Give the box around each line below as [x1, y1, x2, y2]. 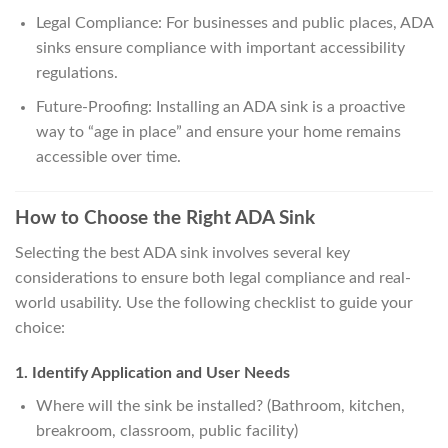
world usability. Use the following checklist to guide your [15, 294, 413, 311]
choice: [15, 319, 65, 336]
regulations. [35, 64, 118, 81]
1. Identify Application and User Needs [15, 365, 290, 382]
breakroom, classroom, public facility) [35, 423, 298, 440]
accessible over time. [35, 149, 181, 166]
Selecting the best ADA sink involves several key [15, 244, 350, 261]
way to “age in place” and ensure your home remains [35, 124, 401, 141]
